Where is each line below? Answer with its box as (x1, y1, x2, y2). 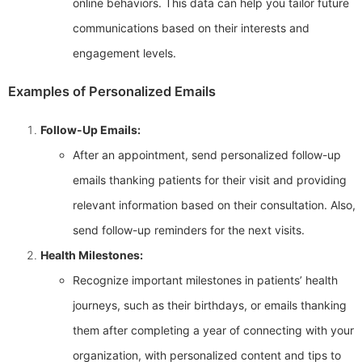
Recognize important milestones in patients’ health (73, 273, 338, 288)
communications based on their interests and (73, 21, 309, 36)
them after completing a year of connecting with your (73, 323, 354, 338)
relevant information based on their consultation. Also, (73, 198, 356, 213)
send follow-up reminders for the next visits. (73, 223, 305, 238)
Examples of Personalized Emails (8, 82, 216, 99)
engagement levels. (73, 46, 176, 61)
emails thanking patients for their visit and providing (73, 173, 347, 187)
